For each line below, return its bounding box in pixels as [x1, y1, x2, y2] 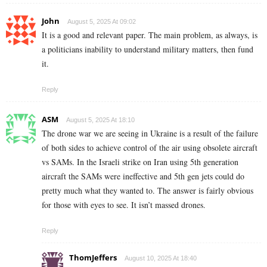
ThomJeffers [69, 252, 117, 263]
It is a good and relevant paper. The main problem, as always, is [42, 29, 257, 41]
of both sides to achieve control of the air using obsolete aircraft [42, 141, 257, 153]
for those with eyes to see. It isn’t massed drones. [42, 198, 206, 210]
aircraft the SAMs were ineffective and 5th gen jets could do [42, 170, 244, 182]
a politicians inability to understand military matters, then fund [42, 43, 253, 55]
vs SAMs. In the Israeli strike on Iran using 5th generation [42, 156, 238, 167]
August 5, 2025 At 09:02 [67, 17, 136, 25]
